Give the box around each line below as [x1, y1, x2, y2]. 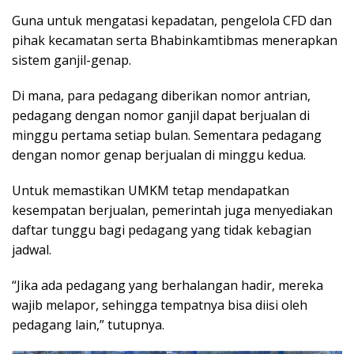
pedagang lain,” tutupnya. [12, 316, 164, 334]
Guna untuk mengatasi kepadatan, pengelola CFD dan [12, 12, 332, 30]
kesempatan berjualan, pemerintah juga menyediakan [12, 201, 333, 220]
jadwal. [12, 241, 51, 259]
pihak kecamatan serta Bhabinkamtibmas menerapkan [12, 32, 337, 50]
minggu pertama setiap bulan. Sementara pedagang [12, 126, 322, 145]
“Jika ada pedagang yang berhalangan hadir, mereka [12, 277, 323, 295]
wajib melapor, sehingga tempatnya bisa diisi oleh [12, 296, 307, 314]
